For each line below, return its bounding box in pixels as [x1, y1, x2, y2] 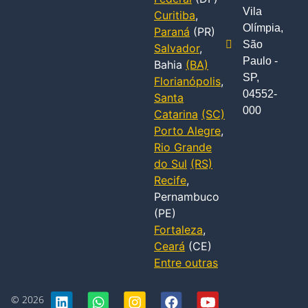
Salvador [154, 41, 199, 55]
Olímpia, [243, 21, 283, 34]
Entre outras [154, 255, 218, 269]
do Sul [154, 156, 187, 170]
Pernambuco [154, 189, 219, 203]
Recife [154, 173, 186, 187]
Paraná [154, 24, 190, 38]
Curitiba [154, 8, 195, 22]
